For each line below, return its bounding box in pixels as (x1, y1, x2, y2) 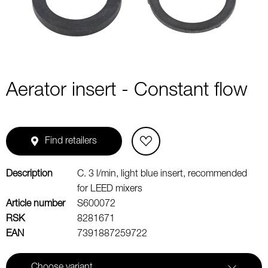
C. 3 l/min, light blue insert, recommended (77, 169, 247, 179)
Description (6, 169, 53, 179)
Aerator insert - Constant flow (6, 81, 248, 100)
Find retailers (45, 136, 98, 146)
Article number (6, 199, 65, 209)
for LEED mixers (77, 184, 142, 194)
